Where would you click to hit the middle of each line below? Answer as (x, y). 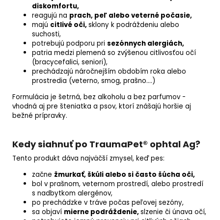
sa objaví (48, 212)
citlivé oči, (69, 25)
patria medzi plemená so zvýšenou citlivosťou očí (114, 53)
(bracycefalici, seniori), (70, 62)
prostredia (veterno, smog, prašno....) (94, 81)
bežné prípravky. (41, 116)
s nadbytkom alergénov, (72, 193)
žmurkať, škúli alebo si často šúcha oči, (124, 175)
